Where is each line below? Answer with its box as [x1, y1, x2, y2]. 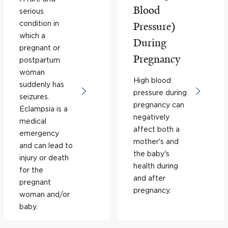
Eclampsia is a [19, 105, 68, 112]
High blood [133, 76, 171, 84]
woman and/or [19, 190, 70, 198]
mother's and [133, 137, 179, 145]
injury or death [19, 154, 69, 161]
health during [133, 162, 178, 169]
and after [133, 174, 165, 182]
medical [19, 117, 46, 125]
